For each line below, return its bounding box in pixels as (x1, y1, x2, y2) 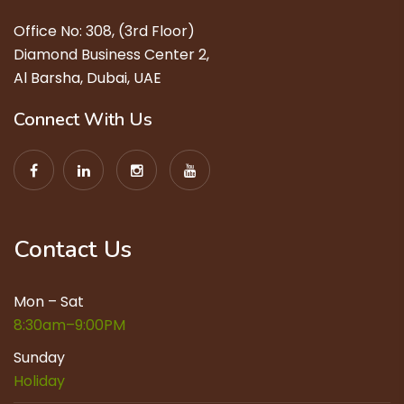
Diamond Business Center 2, (14, 44, 209, 66)
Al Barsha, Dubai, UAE (14, 68, 161, 89)
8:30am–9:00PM (14, 315, 125, 336)
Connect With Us (14, 107, 152, 133)
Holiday (14, 371, 65, 392)
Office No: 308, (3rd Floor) (14, 21, 195, 42)
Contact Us (14, 234, 132, 266)
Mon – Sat (14, 291, 84, 313)
